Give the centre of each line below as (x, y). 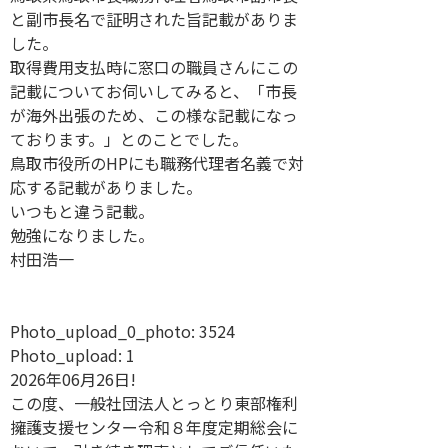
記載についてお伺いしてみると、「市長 (153, 91)
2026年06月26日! (73, 379)
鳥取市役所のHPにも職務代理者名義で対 (157, 163)
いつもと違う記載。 (82, 211)
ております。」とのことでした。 (129, 139)
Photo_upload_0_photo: (102, 331)
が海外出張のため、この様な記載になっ (154, 115)
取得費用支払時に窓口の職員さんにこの (154, 67)
